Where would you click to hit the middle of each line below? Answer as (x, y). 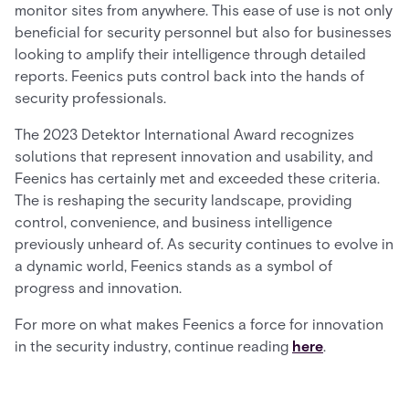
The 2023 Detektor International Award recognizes (184, 135)
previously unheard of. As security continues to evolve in (204, 244)
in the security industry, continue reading (153, 346)
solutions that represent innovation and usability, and (194, 157)
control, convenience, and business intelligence (173, 222)
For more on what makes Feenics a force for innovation (199, 325)
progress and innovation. (98, 288)
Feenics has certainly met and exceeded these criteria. (197, 178)
